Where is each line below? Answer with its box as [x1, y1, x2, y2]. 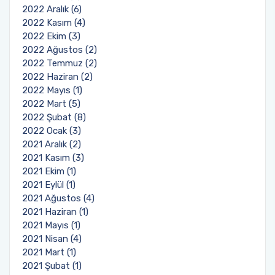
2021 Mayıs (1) [22, 219, 80, 231]
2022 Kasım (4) [22, 17, 85, 28]
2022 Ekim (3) [22, 30, 80, 42]
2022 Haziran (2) [22, 71, 93, 82]
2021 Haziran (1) [22, 206, 88, 217]
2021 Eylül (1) [22, 179, 76, 190]
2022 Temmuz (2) [22, 57, 97, 69]
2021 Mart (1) [22, 246, 76, 258]
